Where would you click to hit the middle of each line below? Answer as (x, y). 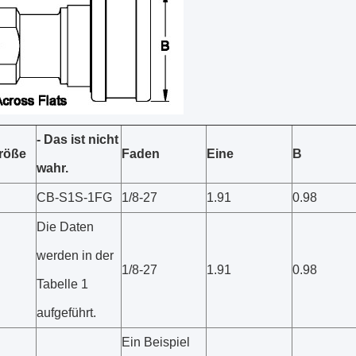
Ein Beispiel (156, 342)
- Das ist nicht (77, 139)
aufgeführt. (66, 313)
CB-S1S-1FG (74, 197)
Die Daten (65, 227)
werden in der (75, 255)
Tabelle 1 (62, 284)
